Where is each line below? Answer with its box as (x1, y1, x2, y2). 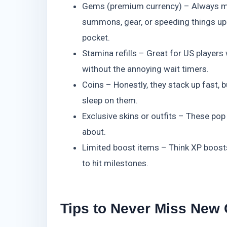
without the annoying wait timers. (82, 64, 209, 74)
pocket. (82, 32, 110, 43)
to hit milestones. (82, 158, 148, 169)
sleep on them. (82, 95, 138, 106)
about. (82, 127, 106, 137)
